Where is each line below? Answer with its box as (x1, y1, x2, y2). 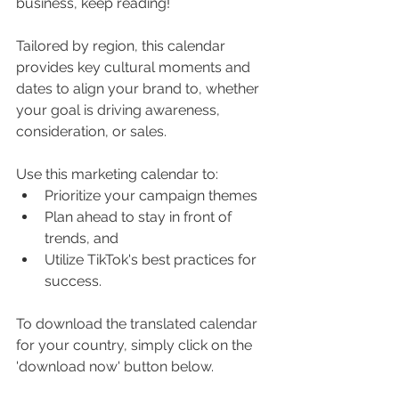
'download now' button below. (16, 358, 217, 376)
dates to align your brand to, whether (16, 80, 263, 98)
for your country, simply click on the (16, 337, 256, 354)
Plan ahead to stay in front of (45, 208, 235, 226)
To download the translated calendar (16, 315, 261, 333)
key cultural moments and (77, 59, 254, 77)
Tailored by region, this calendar (16, 37, 229, 55)
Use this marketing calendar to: (16, 166, 222, 183)
